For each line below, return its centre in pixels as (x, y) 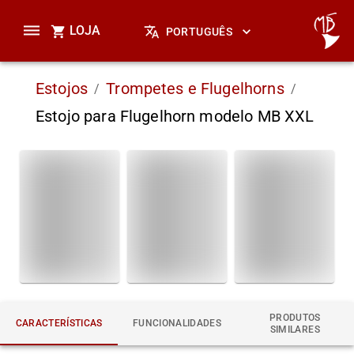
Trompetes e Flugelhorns (195, 88)
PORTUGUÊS (199, 32)
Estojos (62, 88)
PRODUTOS (295, 317)
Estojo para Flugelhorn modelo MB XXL (175, 116)
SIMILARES (295, 329)
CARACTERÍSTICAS (59, 324)
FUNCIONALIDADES (177, 324)
